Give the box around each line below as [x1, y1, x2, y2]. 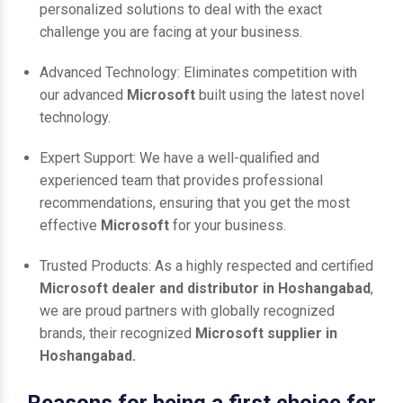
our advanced [40, 85, 127, 103]
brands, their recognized [40, 324, 195, 342]
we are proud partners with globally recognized [40, 301, 335, 319]
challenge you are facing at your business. [40, 22, 302, 40]
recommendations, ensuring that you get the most [40, 193, 350, 211]
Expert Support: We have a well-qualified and [40, 148, 319, 166]
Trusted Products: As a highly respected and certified [40, 256, 373, 274]
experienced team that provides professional [40, 171, 323, 189]
